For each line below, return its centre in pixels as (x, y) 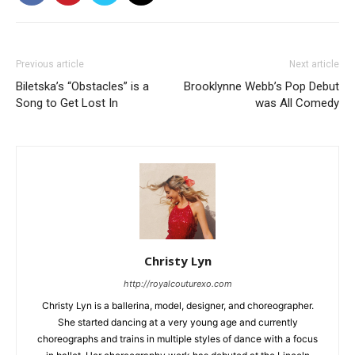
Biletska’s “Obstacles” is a (82, 86)
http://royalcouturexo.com (177, 284)
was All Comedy (297, 103)
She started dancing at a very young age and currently (177, 322)
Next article (314, 64)
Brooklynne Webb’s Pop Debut (261, 86)
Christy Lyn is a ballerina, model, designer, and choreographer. (177, 305)
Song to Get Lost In (67, 103)
